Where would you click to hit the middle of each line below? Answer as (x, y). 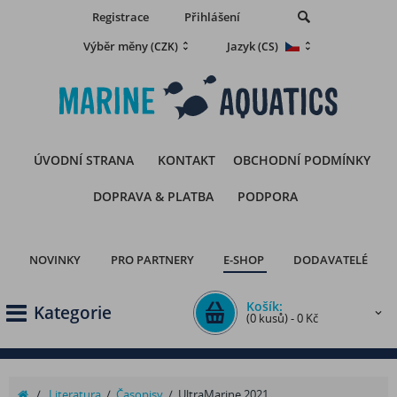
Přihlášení (212, 17)
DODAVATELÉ (331, 260)
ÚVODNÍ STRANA (85, 160)
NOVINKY (55, 260)
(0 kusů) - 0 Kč (282, 319)
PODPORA (268, 196)
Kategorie (70, 312)
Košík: (265, 306)
